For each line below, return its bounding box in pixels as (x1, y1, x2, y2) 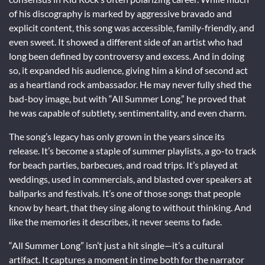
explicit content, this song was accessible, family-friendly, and (9, 21, 254, 33)
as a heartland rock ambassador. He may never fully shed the (9, 78, 251, 90)
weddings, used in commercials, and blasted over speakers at (9, 173, 252, 185)
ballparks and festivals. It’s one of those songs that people (9, 187, 241, 199)
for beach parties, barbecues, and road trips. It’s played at (9, 159, 238, 170)
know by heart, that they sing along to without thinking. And (9, 201, 251, 213)
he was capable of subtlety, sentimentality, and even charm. (9, 106, 246, 118)
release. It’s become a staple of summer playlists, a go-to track (9, 144, 256, 156)
